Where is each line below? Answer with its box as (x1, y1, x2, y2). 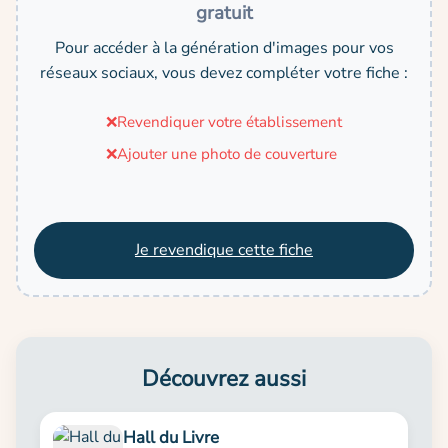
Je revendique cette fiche (135, 238, 313, 261)
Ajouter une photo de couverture (117, 143, 337, 164)
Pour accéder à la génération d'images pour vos (54, 36, 394, 59)
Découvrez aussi (142, 362, 306, 394)
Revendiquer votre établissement (117, 111, 342, 132)
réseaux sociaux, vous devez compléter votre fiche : (40, 61, 408, 84)
